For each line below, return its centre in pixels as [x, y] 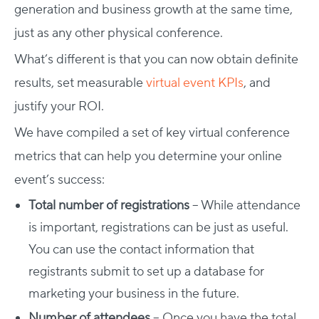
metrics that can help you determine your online [148, 156]
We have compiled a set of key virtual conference [152, 132]
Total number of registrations [109, 205]
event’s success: [59, 179]
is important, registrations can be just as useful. [158, 227]
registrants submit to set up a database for [146, 271]
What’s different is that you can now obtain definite [156, 59]
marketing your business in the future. [134, 293]
